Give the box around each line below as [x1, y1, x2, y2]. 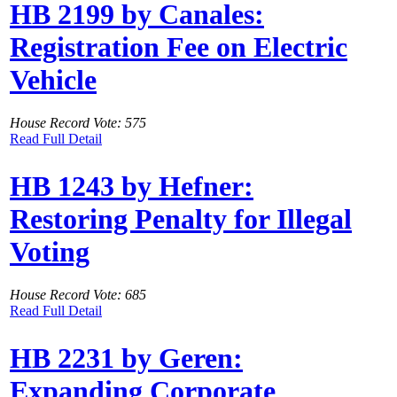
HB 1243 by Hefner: [10, 169, 253, 202]
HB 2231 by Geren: [10, 341, 243, 374]
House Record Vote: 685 [10, 287, 146, 303]
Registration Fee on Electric [10, 30, 347, 63]
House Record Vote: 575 [10, 115, 146, 131]
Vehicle [10, 63, 97, 96]
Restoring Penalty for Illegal [10, 202, 352, 235]
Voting [10, 235, 90, 268]
